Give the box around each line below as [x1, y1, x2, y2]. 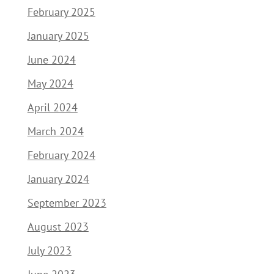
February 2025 [27, 5, 95, 20]
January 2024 [27, 172, 89, 187]
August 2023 [27, 220, 89, 234]
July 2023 [27, 243, 72, 258]
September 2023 [27, 196, 106, 210]
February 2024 [27, 148, 95, 163]
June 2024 [27, 53, 76, 67]
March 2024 [27, 124, 84, 139]
